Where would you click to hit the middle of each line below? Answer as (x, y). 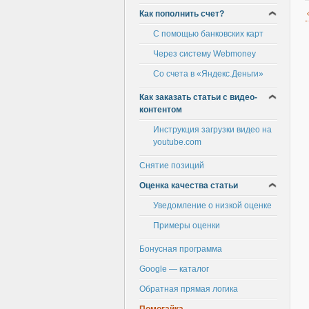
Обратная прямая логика (189, 289)
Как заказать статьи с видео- (198, 97)
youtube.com (177, 142)
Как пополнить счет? (182, 14)
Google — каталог (174, 269)
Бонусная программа (181, 249)
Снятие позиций (172, 166)
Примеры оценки (187, 226)
